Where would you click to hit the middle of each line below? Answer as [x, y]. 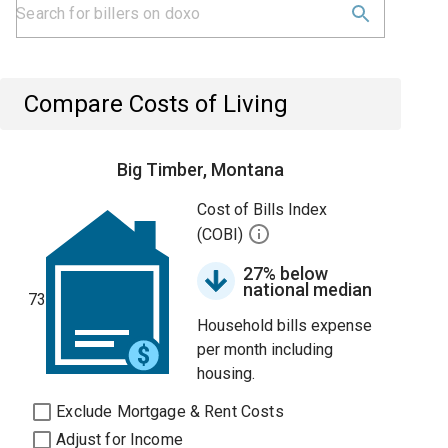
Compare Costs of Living [156, 104]
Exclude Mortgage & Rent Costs [170, 411]
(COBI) [222, 235]
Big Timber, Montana [201, 169]
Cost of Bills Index [262, 209]
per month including [265, 349]
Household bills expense [285, 325]
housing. [226, 373]
